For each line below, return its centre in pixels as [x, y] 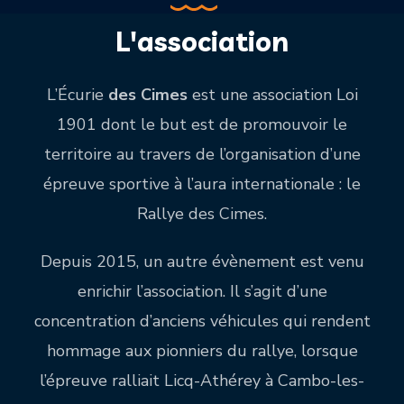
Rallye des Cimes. [202, 214]
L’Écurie [75, 95]
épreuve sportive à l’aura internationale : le [202, 184]
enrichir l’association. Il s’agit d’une [202, 292]
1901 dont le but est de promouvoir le [202, 125]
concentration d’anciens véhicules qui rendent [202, 321]
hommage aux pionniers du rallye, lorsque [202, 351]
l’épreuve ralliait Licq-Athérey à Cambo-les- [202, 381]
